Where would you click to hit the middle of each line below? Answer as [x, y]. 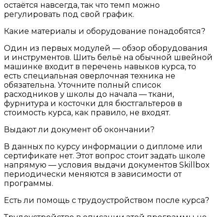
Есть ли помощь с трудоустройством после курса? [107, 200]
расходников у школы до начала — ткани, [89, 94]
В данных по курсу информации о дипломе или [103, 146]
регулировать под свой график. [69, 14]
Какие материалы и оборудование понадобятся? [105, 31]
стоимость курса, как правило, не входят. [87, 112]
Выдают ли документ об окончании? [79, 129]
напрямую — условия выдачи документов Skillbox [107, 165]
